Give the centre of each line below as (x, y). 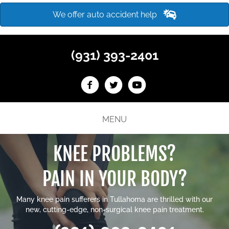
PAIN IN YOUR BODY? (114, 179)
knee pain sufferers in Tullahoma (91, 199)
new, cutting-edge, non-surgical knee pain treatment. (114, 209)
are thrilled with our (179, 199)
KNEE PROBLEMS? (114, 154)
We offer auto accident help (105, 15)
